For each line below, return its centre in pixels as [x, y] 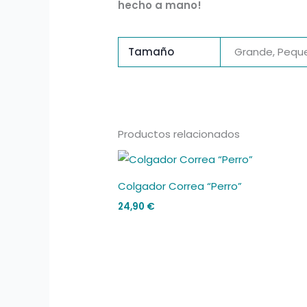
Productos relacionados [179, 134]
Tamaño [151, 51]
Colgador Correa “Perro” [180, 186]
